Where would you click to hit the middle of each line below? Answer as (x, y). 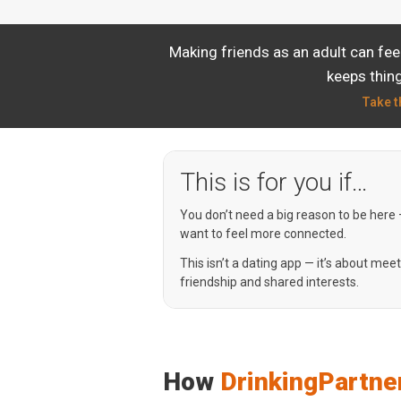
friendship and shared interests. (269, 282)
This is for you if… (274, 182)
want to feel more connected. (263, 234)
